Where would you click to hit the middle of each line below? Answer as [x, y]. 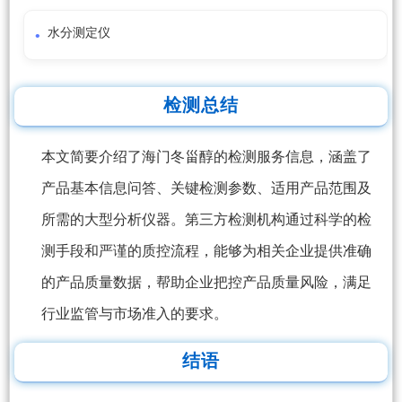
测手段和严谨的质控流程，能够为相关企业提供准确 [206, 251]
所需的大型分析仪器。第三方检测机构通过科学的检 [206, 220]
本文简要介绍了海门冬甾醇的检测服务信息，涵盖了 [206, 157]
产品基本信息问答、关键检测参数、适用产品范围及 [206, 188]
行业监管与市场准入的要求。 [135, 314]
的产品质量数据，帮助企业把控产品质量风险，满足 [206, 283]
